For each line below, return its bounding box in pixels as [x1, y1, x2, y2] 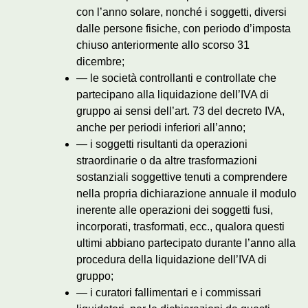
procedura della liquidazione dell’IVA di [76, 254, 267, 266]
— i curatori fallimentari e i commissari [76, 287, 261, 299]
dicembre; [76, 56, 124, 68]
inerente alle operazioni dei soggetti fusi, [76, 204, 273, 217]
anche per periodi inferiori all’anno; [76, 122, 245, 134]
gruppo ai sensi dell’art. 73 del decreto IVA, [76, 105, 285, 118]
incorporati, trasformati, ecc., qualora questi [76, 221, 285, 233]
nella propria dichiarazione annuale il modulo [76, 188, 296, 200]
